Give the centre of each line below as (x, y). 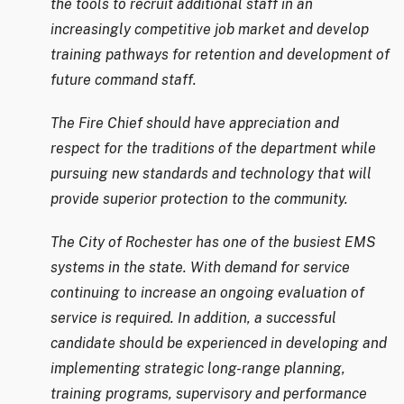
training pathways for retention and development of (220, 55)
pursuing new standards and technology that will (211, 174)
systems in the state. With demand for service (200, 268)
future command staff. (124, 80)
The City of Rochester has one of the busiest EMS (213, 243)
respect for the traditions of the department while (213, 149)
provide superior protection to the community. (199, 199)
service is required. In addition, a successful (193, 318)
